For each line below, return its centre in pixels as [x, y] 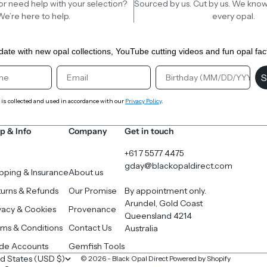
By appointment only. [165, 191]
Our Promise [93, 191]
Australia [141, 229]
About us [86, 173]
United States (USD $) [61, 259]
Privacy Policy [143, 101]
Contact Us [90, 228]
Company [88, 131]
